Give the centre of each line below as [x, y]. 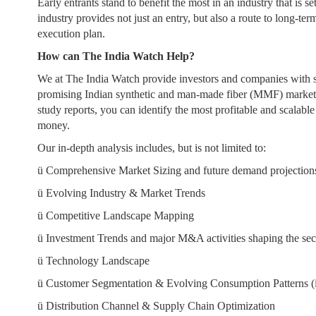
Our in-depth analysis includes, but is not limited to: [152, 148]
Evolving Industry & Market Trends [127, 193]
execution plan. [72, 34]
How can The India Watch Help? [116, 56]
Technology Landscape [98, 261]
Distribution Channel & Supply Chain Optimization [161, 306]
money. [55, 125]
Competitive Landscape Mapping [120, 215]
